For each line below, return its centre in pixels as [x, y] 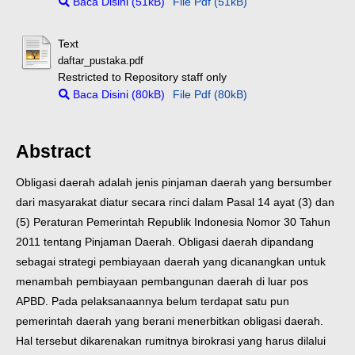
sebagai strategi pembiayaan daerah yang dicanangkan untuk [171, 261]
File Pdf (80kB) [210, 94]
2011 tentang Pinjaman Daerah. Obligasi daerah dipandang [165, 241]
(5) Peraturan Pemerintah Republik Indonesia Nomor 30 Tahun [173, 221]
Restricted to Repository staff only [143, 77]
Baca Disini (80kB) [118, 94]
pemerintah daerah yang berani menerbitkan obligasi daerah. [170, 321]
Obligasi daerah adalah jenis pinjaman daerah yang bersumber [174, 182]
